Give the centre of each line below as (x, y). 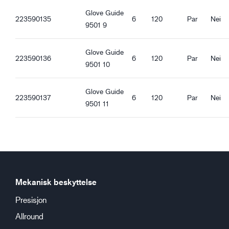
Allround (29, 216)
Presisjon (31, 200)
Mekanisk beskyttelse (56, 182)
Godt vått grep (41, 12)
